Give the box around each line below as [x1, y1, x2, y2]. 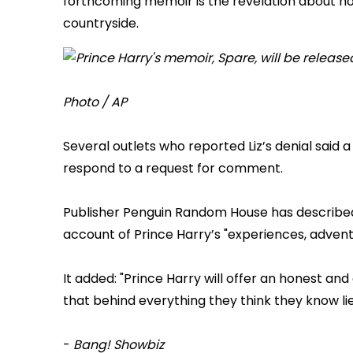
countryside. [63, 14, 139, 33]
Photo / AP [63, 93, 127, 112]
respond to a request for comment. [63, 159, 283, 178]
